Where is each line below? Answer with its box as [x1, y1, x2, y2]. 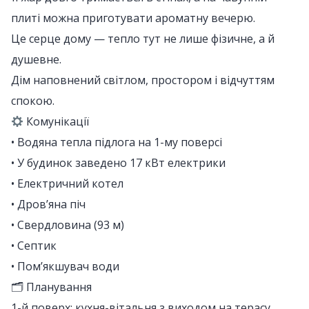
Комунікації [23, 114, 90, 130]
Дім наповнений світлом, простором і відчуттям [11, 72, 275, 88]
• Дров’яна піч [11, 197, 86, 212]
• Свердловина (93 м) [11, 217, 124, 233]
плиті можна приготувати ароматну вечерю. [11, 10, 255, 26]
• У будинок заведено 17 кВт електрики [11, 155, 226, 171]
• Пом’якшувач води [11, 259, 119, 275]
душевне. [11, 52, 61, 68]
